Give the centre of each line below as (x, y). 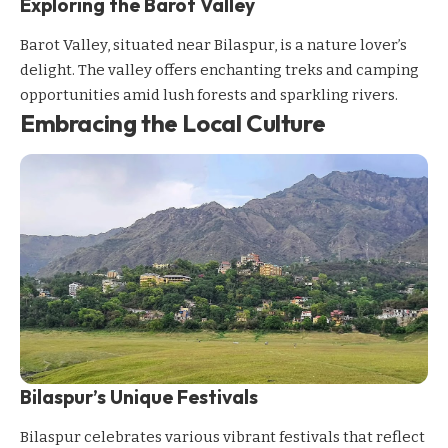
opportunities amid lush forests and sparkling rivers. (209, 95)
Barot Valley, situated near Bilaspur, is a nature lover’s (213, 45)
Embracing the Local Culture (173, 123)
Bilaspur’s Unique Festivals (139, 396)
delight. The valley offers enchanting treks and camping (219, 70)
